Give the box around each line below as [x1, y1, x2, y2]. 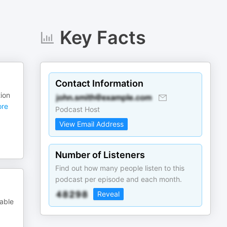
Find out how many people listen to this [55, 164, 185, 172]
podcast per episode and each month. [55, 175, 182, 183]
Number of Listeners [55, 149, 145, 160]
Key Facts [59, 26, 146, 49]
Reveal [97, 190, 120, 198]
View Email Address [59, 120, 124, 128]
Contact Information [55, 78, 144, 89]
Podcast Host [55, 105, 100, 113]
